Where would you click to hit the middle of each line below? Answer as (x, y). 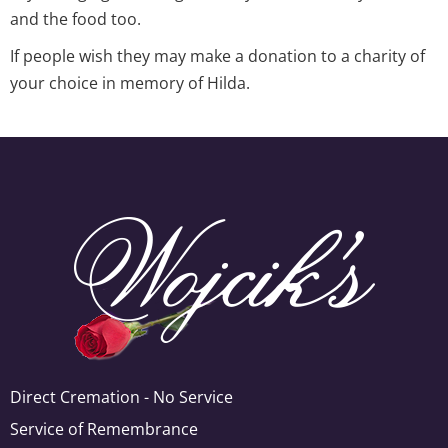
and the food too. (75, 18)
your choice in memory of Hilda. (130, 82)
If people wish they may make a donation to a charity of (217, 55)
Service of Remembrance (104, 428)
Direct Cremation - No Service (121, 396)
